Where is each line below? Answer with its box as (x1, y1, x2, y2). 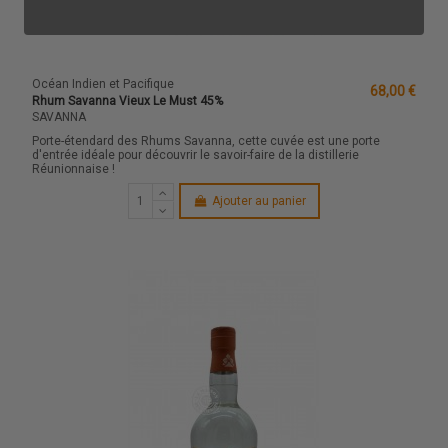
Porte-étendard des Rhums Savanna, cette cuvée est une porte (32, 133, 381, 148)
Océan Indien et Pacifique (32, 77, 175, 92)
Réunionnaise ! (32, 161, 116, 176)
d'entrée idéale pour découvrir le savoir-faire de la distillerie (32, 147, 360, 162)
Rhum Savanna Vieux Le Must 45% (32, 93, 224, 108)
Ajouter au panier (211, 193, 306, 208)
